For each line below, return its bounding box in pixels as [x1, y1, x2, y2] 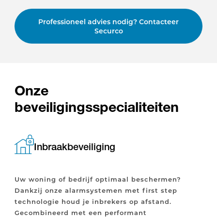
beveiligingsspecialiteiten [15, 98, 179, 116]
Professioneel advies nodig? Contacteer [38, 17, 179, 27]
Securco [94, 26, 123, 36]
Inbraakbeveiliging [34, 141, 115, 153]
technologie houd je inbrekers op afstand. [15, 197, 171, 206]
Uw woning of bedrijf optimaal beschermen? [15, 175, 181, 184]
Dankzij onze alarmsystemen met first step [15, 186, 177, 195]
